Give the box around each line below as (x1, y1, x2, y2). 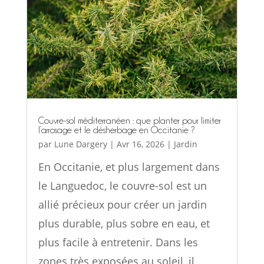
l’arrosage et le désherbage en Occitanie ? (38, 126, 195, 136)
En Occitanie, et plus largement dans (38, 160, 220, 174)
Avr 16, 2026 (116, 138, 164, 150)
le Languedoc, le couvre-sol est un (38, 179, 207, 193)
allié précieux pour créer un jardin (38, 197, 207, 212)
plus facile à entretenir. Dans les (38, 235, 198, 250)
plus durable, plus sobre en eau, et (38, 216, 210, 231)
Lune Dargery (54, 138, 107, 150)
